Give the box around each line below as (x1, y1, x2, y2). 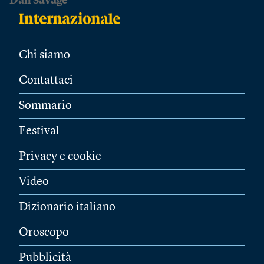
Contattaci (19, 74, 73, 87)
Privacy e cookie (19, 150, 101, 163)
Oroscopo (19, 226, 69, 239)
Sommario (19, 100, 72, 112)
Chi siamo (19, 49, 70, 61)
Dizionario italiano (19, 201, 115, 213)
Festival (19, 125, 60, 137)
